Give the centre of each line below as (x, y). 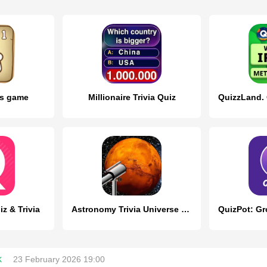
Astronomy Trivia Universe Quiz (185, 209)
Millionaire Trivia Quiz (132, 97)
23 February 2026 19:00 (59, 259)
